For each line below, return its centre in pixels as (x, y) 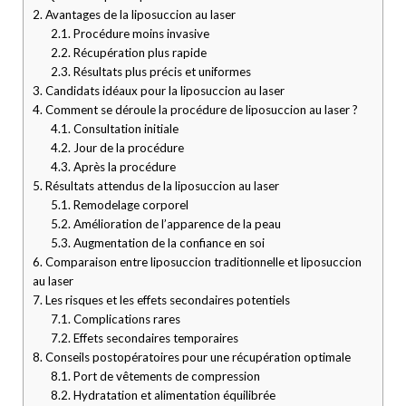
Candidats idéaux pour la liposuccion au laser (164, 91)
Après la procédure (123, 167)
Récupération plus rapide (138, 53)
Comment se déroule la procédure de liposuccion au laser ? (200, 110)
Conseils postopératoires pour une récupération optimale (197, 358)
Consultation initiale (124, 129)
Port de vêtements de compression (165, 377)
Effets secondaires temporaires (154, 338)
